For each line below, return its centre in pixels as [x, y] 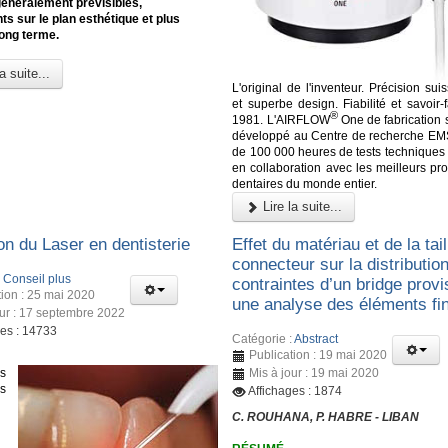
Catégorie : [263, 338]
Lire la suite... [301, 206]
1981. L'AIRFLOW [281, 119]
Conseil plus [37, 278]
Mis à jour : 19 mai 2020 [314, 372]
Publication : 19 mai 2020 [318, 354]
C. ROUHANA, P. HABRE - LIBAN [326, 416]
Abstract [316, 338]
